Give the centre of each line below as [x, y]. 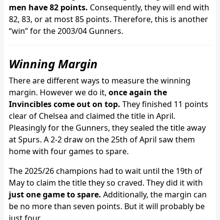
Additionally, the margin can [154, 194]
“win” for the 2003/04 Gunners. [66, 31]
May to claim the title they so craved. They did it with [106, 182]
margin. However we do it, [59, 92]
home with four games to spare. [69, 151]
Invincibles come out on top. [65, 104]
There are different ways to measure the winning [100, 80]
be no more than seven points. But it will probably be [107, 206]
